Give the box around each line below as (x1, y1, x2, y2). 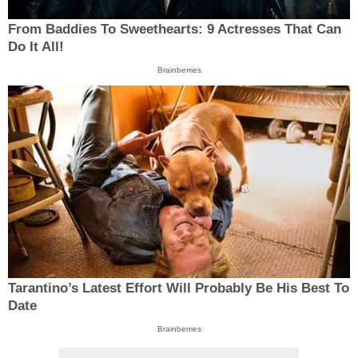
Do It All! (8, 38, 64, 54)
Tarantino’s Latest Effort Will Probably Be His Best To (8, 280, 349, 296)
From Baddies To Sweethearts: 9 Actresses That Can (8, 21, 341, 37)
